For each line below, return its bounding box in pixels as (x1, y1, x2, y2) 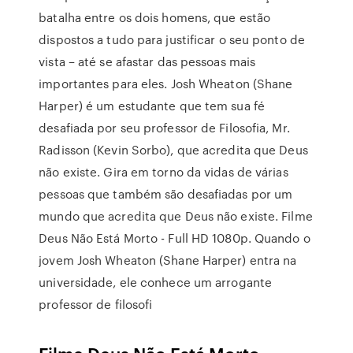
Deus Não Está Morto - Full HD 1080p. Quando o (39, 229, 310, 247)
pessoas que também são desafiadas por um (39, 185, 293, 203)
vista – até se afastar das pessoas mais (39, 53, 256, 70)
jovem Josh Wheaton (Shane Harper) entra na (39, 251, 297, 269)
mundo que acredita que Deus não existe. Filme (39, 207, 313, 225)
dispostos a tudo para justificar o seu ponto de (39, 31, 305, 48)
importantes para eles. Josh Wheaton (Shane (39, 75, 293, 92)
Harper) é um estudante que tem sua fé (39, 97, 265, 114)
